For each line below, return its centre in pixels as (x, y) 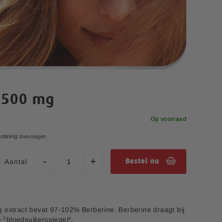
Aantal (16, 161)
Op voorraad (168, 119)
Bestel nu (142, 161)
